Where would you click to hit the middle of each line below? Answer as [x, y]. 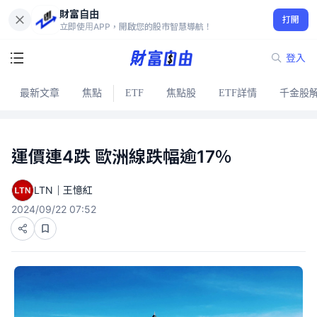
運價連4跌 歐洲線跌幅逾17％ [122, 157]
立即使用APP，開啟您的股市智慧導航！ [136, 26]
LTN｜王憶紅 [63, 190]
